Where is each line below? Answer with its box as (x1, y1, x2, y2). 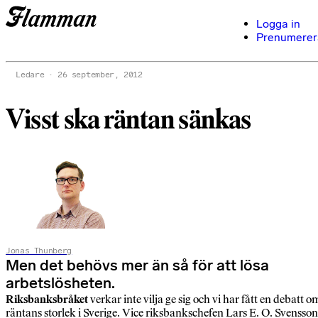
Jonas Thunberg (6, 246, 72, 256)
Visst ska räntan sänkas (6, 102, 251, 137)
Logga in (256, 17, 300, 31)
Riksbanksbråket (6, 292, 88, 307)
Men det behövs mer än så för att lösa (6, 256, 269, 275)
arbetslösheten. (6, 274, 115, 293)
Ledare (11, 70, 49, 79)
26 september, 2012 (57, 70, 143, 79)
